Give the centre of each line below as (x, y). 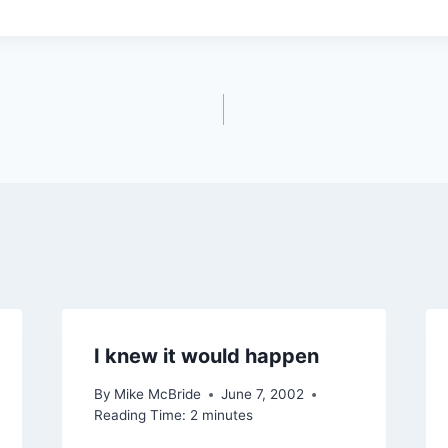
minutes (227, 415)
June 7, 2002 (262, 394)
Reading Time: (139, 415)
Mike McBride (157, 394)
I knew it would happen (206, 355)
